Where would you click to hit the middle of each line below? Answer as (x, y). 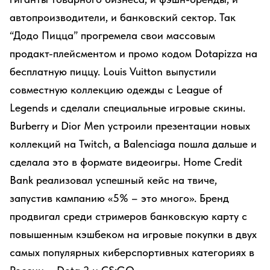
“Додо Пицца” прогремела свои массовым (112, 35)
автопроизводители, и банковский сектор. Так (123, 17)
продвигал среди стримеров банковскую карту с (128, 216)
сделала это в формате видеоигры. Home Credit (126, 162)
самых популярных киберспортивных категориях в (132, 252)
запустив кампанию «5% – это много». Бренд (119, 198)
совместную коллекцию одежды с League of (116, 89)
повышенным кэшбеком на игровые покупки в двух (133, 234)
